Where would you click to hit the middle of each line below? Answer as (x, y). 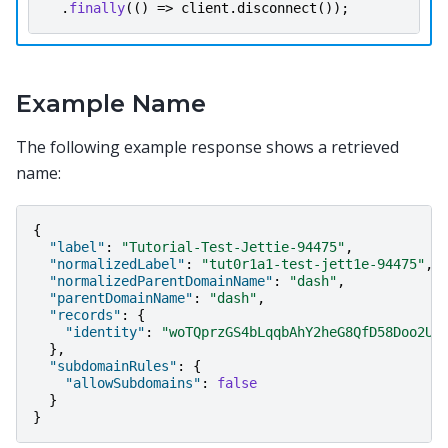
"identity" (105, 331)
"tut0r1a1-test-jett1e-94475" (313, 263)
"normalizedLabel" (117, 263)
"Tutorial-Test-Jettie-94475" (233, 246)
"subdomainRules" (113, 365)
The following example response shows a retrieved (207, 147)
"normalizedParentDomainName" (161, 280)
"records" (85, 314)
